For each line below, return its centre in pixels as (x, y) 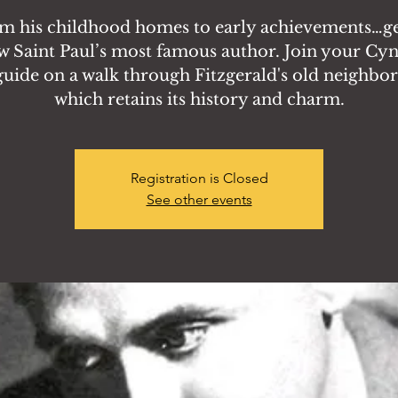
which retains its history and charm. (199, 99)
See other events (199, 199)
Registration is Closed (199, 178)
